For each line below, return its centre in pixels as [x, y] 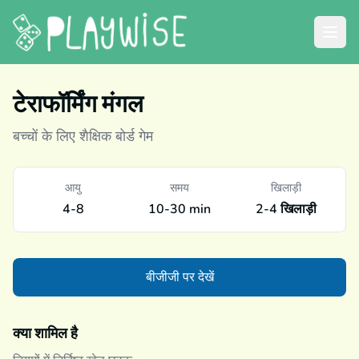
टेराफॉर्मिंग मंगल [78, 104]
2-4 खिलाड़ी [286, 209]
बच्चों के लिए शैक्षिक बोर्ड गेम [83, 136]
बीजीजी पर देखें [179, 277]
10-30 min [179, 209]
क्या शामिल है [45, 333]
